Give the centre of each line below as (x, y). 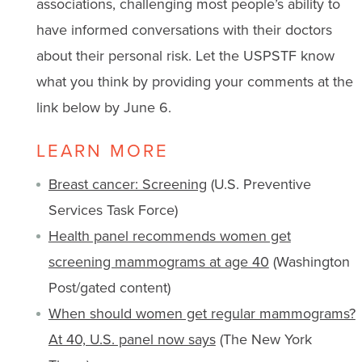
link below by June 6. (103, 107)
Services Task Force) (113, 209)
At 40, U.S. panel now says (132, 339)
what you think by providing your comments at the (194, 81)
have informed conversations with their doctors (184, 29)
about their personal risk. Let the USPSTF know (185, 55)
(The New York (263, 339)
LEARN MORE (102, 149)
